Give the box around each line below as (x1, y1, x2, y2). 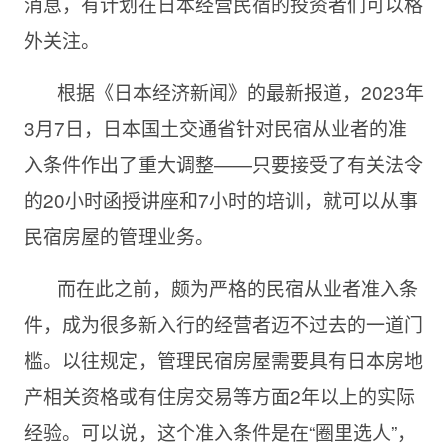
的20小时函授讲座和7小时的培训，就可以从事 (23, 185, 418, 213)
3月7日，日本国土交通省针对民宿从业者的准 (23, 113, 407, 141)
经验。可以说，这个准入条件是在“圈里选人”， (23, 417, 416, 445)
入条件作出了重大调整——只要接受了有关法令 (23, 149, 423, 177)
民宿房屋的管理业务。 (23, 221, 214, 249)
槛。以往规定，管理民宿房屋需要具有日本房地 (23, 345, 423, 373)
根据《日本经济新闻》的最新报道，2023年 (56, 77, 424, 105)
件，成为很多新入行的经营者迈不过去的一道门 (23, 309, 423, 337)
